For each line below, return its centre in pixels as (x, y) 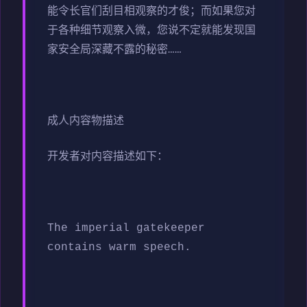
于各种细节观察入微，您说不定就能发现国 (151, 30)
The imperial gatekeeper (126, 228)
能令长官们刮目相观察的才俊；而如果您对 (151, 11)
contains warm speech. (119, 247)
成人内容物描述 (86, 121)
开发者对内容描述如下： (108, 157)
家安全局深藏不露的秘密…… (114, 50)
